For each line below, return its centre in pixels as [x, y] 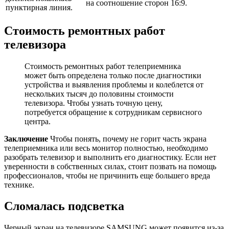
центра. [38, 121]
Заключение [26, 139]
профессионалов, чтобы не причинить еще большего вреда [107, 175]
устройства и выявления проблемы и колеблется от [114, 84]
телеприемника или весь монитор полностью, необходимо [106, 148]
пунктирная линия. [39, 7]
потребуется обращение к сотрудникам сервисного [113, 112]
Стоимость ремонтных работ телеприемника [103, 66]
